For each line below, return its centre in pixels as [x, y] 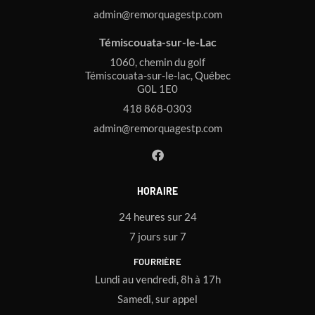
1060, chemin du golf [157, 62]
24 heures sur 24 [157, 217]
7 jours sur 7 [157, 237]
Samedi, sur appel [157, 299]
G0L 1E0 [157, 89]
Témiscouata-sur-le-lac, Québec [157, 76]
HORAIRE [157, 191]
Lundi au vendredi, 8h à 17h [157, 279]
